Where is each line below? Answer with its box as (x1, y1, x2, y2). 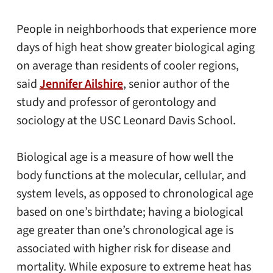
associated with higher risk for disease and (16, 240, 231, 258)
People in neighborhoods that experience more (16, 21, 257, 38)
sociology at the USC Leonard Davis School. (16, 112, 236, 130)
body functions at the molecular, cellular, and (16, 167, 246, 185)
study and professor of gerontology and (16, 94, 216, 112)
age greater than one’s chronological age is (16, 222, 233, 239)
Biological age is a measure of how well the (16, 149, 233, 166)
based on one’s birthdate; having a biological (16, 204, 243, 221)
